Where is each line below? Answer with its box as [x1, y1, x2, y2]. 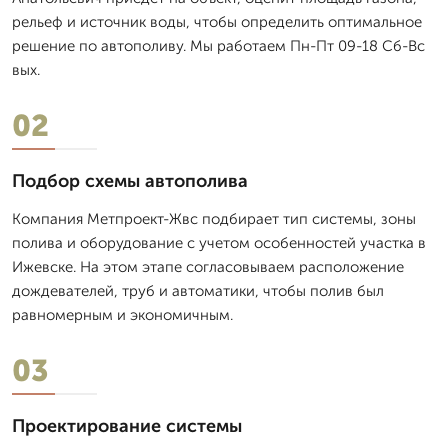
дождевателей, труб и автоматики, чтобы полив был [12, 281, 384, 300]
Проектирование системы [12, 414, 242, 437]
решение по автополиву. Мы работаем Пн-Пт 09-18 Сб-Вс [12, 36, 425, 55]
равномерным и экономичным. [12, 305, 233, 324]
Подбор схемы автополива [12, 169, 248, 192]
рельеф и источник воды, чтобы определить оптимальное [12, 12, 422, 31]
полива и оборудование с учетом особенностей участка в [12, 233, 426, 252]
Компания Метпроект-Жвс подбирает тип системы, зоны [12, 209, 416, 228]
